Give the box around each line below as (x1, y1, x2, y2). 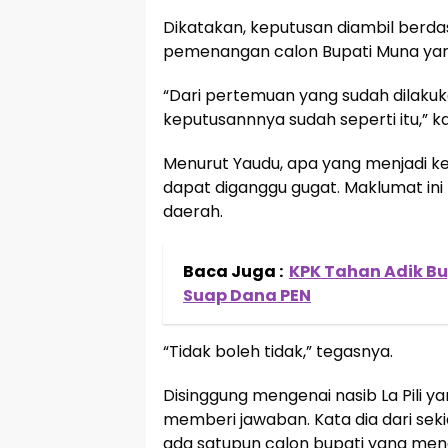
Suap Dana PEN (183, 284, 311, 307)
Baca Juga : (183, 260, 283, 283)
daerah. (163, 200, 223, 223)
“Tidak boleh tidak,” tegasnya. (163, 340, 393, 363)
